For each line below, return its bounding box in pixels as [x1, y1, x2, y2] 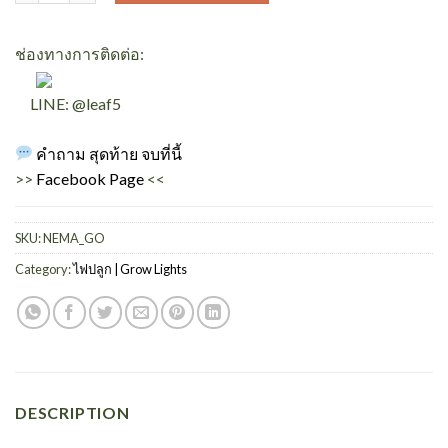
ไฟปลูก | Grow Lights [73, 260, 187, 277]
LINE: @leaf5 [15, 93, 121, 113]
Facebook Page [33, 168, 147, 188]
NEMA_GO [43, 229, 105, 246]
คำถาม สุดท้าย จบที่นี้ [36, 143, 183, 163]
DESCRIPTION [15, 403, 130, 423]
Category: [15, 260, 73, 277]
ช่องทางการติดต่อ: [15, 43, 144, 63]
